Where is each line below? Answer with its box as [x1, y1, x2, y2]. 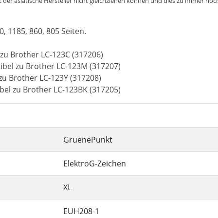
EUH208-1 [63, 206, 99, 217]
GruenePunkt [63, 134, 112, 145]
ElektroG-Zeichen [63, 158, 126, 169]
